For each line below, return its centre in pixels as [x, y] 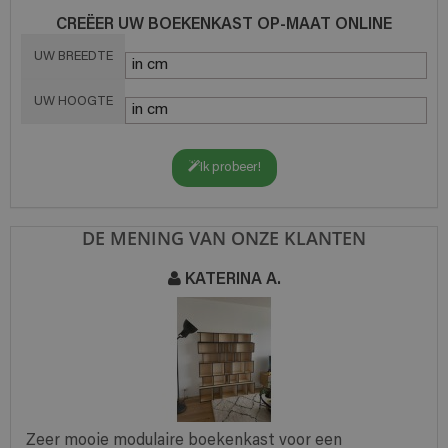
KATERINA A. [230, 277]
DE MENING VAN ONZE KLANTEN [224, 238]
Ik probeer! [230, 167]
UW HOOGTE [73, 101]
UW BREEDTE [73, 56]
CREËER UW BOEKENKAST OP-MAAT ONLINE [224, 23]
